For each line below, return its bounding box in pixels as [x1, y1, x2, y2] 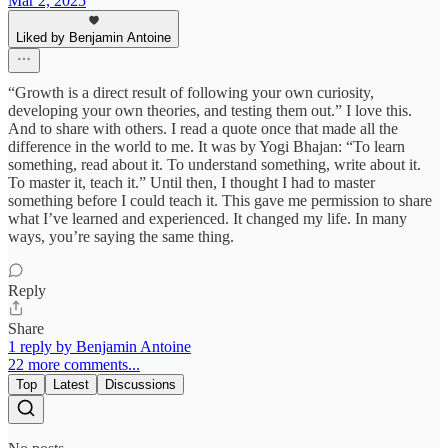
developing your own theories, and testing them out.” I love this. [8, 102, 412, 120]
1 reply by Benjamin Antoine [8, 338, 191, 356]
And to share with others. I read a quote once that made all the [8, 120, 398, 138]
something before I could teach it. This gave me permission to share [8, 192, 432, 210]
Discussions [105, 377, 176, 393]
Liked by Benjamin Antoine [16, 30, 171, 46]
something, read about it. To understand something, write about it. [8, 156, 421, 174]
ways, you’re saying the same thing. [8, 228, 234, 246]
